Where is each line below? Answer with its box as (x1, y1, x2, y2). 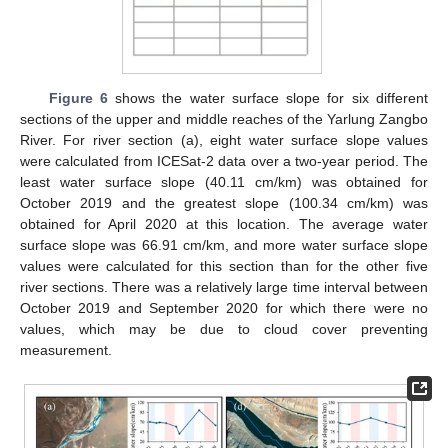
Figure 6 (48, 90, 108, 107)
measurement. (20, 342, 112, 359)
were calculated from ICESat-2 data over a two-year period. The (20, 153, 428, 170)
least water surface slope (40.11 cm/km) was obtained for (20, 174, 428, 191)
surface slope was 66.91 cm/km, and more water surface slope (20, 237, 428, 254)
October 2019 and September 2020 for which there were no (20, 300, 428, 317)
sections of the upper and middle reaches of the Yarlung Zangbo (20, 111, 428, 128)
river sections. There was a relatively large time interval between (20, 279, 428, 296)
